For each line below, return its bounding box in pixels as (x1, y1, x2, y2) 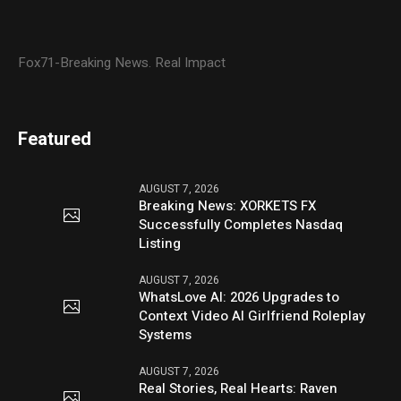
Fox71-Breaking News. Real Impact (18, 52, 226, 73)
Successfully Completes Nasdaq (139, 214, 344, 235)
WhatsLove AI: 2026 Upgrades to (139, 286, 340, 307)
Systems (139, 324, 192, 345)
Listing (139, 233, 182, 253)
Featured (18, 125, 92, 152)
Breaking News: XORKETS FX (139, 195, 317, 216)
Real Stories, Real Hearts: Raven (139, 378, 338, 398)
